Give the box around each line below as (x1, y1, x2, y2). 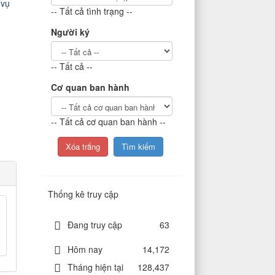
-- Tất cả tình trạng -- (51, 4, 133, 17)
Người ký (51, 25, 90, 38)
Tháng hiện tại (68, 260, 123, 273)
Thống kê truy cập (48, 187, 118, 200)
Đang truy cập (68, 218, 122, 231)
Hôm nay (68, 242, 103, 255)
